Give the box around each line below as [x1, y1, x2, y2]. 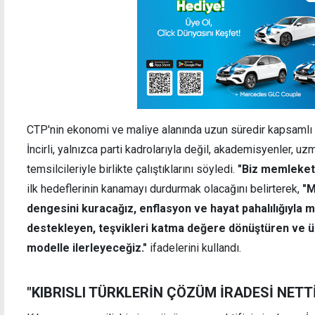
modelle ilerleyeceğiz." [27, 240, 147, 255]
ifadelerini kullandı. [147, 240, 241, 255]
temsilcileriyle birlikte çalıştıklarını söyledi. [27, 162, 238, 176]
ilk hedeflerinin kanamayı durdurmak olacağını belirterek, [27, 181, 302, 195]
